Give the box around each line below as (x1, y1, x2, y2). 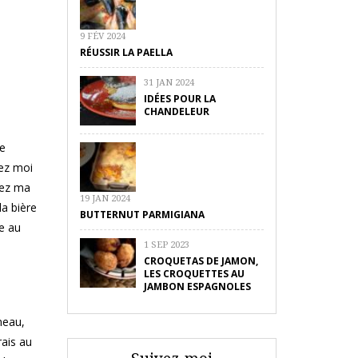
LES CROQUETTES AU (143, 267, 245, 280)
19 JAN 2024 (79, 192, 130, 204)
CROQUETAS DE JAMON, (143, 254, 258, 268)
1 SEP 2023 (143, 238, 189, 250)
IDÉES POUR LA (143, 92, 216, 105)
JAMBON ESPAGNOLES (143, 280, 251, 293)
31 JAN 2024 (143, 76, 194, 88)
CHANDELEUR (143, 105, 209, 118)
